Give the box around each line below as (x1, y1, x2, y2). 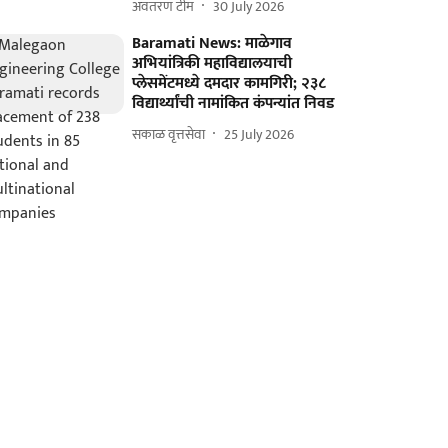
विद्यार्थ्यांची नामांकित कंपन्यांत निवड (132, 90, 335, 117)
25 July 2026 (224, 122, 295, 146)
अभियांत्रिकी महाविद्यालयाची (132, 50, 293, 77)
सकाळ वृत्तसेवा (132, 122, 206, 146)
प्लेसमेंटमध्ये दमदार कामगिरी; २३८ (132, 70, 327, 97)
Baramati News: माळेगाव (132, 30, 293, 57)
